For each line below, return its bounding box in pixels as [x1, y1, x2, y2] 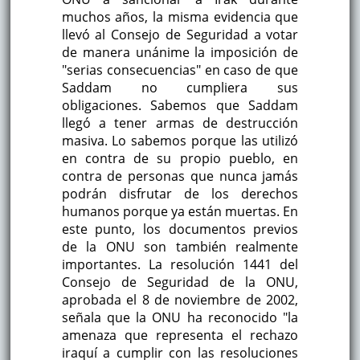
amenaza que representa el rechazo [61, 325, 299, 344]
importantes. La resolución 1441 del [61, 255, 299, 273]
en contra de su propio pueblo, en [61, 149, 299, 167]
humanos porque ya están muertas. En [61, 202, 299, 220]
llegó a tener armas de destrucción [61, 113, 299, 132]
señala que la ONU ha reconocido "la [61, 308, 299, 326]
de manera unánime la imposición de [61, 43, 299, 61]
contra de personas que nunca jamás [61, 166, 299, 185]
